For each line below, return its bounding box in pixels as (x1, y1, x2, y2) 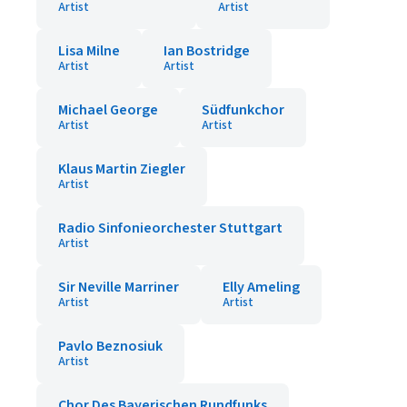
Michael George (58, 100, 158, 120)
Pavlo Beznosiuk (58, 336, 163, 356)
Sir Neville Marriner (58, 277, 179, 297)
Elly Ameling (223, 277, 300, 297)
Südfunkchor (202, 100, 284, 120)
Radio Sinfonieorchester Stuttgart (58, 218, 283, 238)
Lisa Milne (58, 41, 120, 61)
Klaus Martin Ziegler (58, 159, 185, 179)
